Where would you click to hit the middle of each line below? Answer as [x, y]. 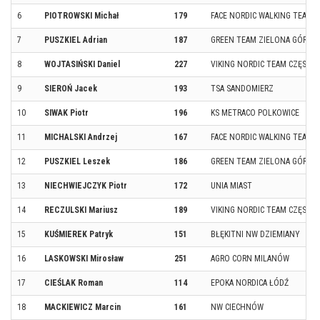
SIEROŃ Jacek [71, 88]
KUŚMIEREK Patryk [79, 234]
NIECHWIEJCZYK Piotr [86, 185]
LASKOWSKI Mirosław [84, 258]
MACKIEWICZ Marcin [82, 307]
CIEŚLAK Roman [74, 282]
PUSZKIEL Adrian [76, 40]
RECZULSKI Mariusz [81, 210]
